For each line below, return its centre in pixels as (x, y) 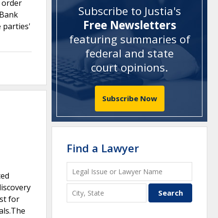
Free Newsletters (129, 25)
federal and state (129, 54)
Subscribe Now (129, 98)
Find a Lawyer (103, 148)
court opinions (128, 68)
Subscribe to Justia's (129, 11)
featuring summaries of (129, 39)
